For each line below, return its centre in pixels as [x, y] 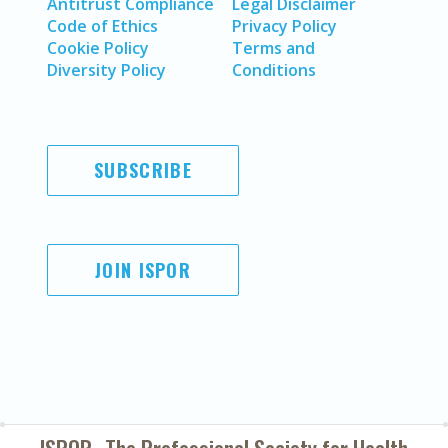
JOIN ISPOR [143, 269]
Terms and [273, 48]
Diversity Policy [106, 70]
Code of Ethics [102, 26]
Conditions [274, 70]
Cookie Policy [98, 48]
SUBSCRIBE [143, 170]
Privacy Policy [284, 26]
